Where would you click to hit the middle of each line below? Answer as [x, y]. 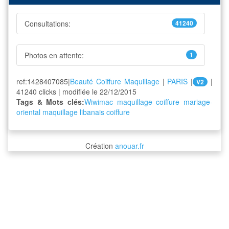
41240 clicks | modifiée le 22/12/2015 [76, 91]
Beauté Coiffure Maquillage [115, 81]
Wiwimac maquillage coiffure [132, 102]
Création [100, 146]
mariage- [198, 102]
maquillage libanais [73, 112]
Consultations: [48, 24]
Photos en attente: [54, 55]
